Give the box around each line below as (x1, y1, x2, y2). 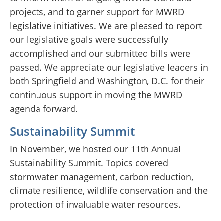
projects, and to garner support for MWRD (10, 6, 184, 18)
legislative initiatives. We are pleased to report (10, 20, 202, 32)
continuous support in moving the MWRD (10, 89, 182, 101)
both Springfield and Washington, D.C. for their (10, 75, 204, 87)
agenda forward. (10, 103, 78, 115)
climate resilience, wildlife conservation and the (10, 184, 208, 197)
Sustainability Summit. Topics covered (10, 157, 168, 169)
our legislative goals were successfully (10, 34, 168, 46)
